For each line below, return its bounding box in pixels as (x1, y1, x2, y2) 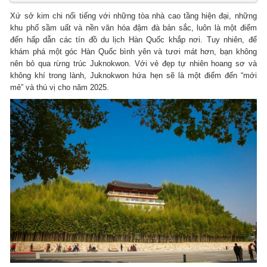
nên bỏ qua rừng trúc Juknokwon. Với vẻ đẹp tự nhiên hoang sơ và (10, 58, 257, 68)
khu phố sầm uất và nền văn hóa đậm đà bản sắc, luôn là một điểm (10, 23, 257, 32)
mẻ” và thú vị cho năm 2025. (10, 82, 110, 92)
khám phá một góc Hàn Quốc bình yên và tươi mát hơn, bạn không (10, 46, 257, 56)
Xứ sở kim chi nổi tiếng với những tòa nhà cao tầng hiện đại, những (10, 11, 257, 20)
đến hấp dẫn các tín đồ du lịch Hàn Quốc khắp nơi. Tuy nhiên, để (10, 35, 257, 44)
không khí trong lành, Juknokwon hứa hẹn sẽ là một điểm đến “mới (10, 70, 257, 80)
